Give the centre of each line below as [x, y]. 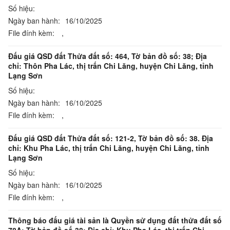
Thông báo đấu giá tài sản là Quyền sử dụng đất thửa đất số [115, 220]
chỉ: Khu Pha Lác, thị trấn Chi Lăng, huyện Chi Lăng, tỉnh [109, 148]
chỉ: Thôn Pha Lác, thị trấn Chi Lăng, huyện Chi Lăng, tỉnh [111, 66]
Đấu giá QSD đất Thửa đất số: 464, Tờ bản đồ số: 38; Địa [108, 56]
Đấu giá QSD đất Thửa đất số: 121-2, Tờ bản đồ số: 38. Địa [111, 138]
